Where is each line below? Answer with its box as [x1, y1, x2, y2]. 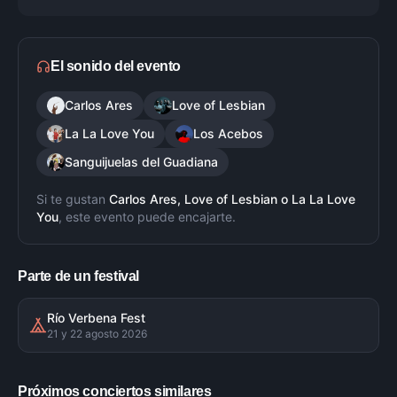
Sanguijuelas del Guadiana [65, 154, 218, 169]
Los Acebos [193, 126, 263, 141]
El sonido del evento [51, 58, 181, 74]
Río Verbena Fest [47, 310, 145, 325]
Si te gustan [36, 191, 105, 206]
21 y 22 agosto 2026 [47, 327, 147, 340]
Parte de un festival [18, 269, 139, 284]
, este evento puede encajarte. [58, 209, 236, 224]
